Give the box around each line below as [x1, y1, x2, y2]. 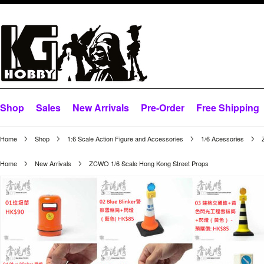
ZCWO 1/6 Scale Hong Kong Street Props [89, 159, 209, 168]
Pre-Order [141, 101, 184, 114]
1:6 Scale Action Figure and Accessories [67, 134, 183, 143]
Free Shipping [196, 101, 259, 114]
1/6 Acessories [201, 134, 244, 143]
